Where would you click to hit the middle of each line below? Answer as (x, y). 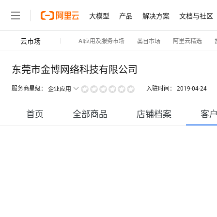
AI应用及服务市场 (101, 40)
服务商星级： (29, 89)
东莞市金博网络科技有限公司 (75, 70)
